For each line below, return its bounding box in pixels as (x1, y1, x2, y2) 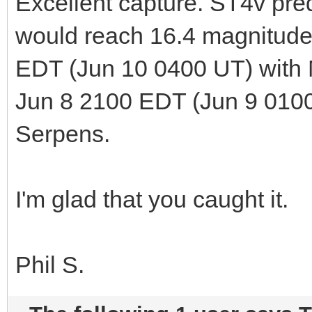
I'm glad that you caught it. (15, 185, 288, 212)
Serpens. (15, 120, 110, 147)
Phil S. (15, 251, 84, 278)
